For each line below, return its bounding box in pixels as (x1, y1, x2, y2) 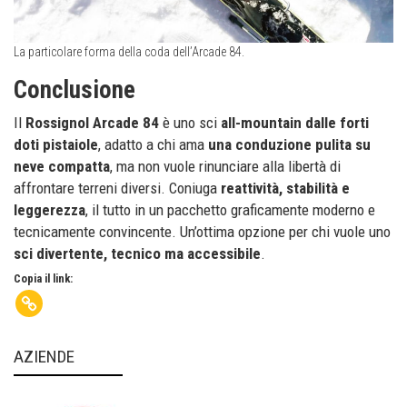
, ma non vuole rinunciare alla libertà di (110, 156, 341, 175)
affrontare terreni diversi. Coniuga (14, 178, 221, 197)
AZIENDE (14, 346, 74, 368)
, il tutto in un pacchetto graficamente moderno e (85, 200, 375, 219)
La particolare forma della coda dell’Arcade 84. (14, 44, 244, 59)
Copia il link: (14, 272, 73, 286)
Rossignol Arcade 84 (25, 113, 159, 132)
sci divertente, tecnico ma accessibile (14, 243, 261, 263)
